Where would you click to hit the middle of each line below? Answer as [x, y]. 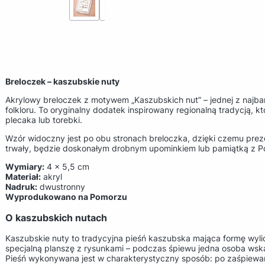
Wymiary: [25, 167]
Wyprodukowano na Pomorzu [66, 197]
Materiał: [23, 177]
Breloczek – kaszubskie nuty [62, 82]
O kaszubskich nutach [56, 217]
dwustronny [61, 187]
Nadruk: [21, 187]
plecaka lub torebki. [44, 120]
